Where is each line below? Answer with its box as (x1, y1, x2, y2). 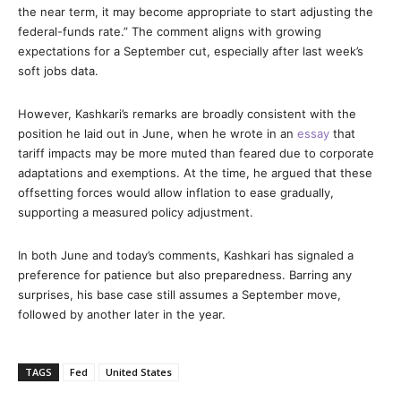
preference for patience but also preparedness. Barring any (18, 268, 352, 282)
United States (106, 365, 172, 379)
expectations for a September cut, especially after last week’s (18, 44, 363, 58)
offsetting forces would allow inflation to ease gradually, (18, 185, 334, 200)
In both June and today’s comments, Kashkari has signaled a (18, 248, 354, 262)
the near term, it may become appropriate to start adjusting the (18, 4, 373, 19)
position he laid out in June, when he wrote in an (18, 126, 297, 141)
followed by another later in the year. (18, 307, 226, 321)
